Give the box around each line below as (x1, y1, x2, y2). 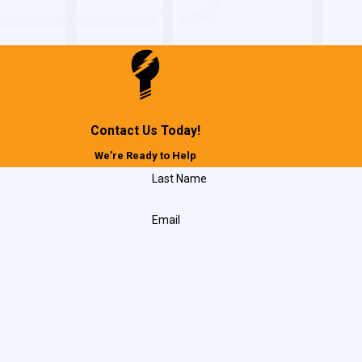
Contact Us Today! (90, 123, 200, 138)
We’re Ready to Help (94, 149, 196, 162)
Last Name (151, 171, 207, 185)
